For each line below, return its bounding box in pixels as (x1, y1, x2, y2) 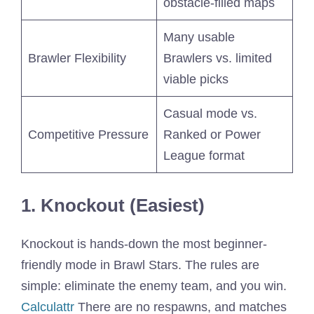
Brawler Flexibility (28, 51, 126, 66)
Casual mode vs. (163, 107, 257, 121)
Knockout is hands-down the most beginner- (21, 237, 267, 252)
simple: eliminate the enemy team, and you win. (21, 279, 287, 294)
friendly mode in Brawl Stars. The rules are (21, 258, 259, 273)
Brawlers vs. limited (163, 51, 272, 66)
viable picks (163, 72, 228, 87)
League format (163, 149, 245, 163)
